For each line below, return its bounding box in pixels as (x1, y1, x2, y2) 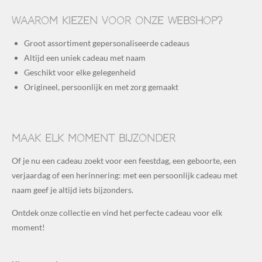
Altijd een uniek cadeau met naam (24, 53, 146, 63)
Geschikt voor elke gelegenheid (24, 67, 136, 78)
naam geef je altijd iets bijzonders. (12, 184, 133, 195)
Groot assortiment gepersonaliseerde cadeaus (24, 38, 189, 49)
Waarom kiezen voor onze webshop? (12, 15, 222, 27)
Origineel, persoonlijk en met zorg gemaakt (24, 82, 178, 92)
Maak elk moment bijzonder (12, 132, 175, 144)
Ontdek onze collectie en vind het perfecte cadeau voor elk (12, 207, 222, 218)
